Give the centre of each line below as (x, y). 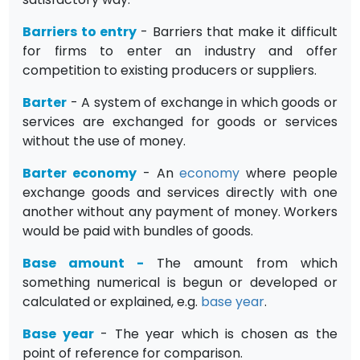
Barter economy (80, 173)
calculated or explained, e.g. (112, 301)
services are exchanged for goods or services (180, 121)
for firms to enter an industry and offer (180, 51)
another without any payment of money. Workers (180, 211)
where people (288, 173)
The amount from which (241, 263)
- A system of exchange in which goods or (202, 102)
